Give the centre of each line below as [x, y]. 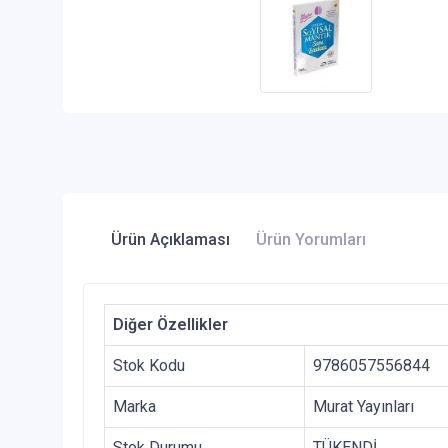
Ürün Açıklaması [170, 240]
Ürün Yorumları [311, 240]
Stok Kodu [149, 366]
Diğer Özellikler [170, 325]
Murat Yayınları [363, 407]
